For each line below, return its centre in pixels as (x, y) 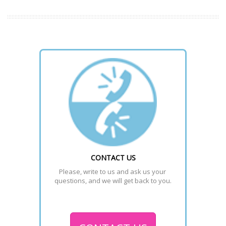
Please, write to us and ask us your (112, 172)
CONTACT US (113, 158)
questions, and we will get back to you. (113, 181)
